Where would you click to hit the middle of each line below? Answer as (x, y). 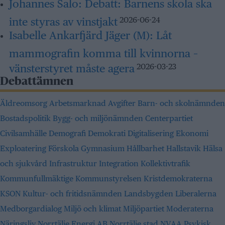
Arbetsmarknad (79, 103)
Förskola (65, 148)
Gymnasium (104, 148)
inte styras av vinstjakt (63, 20)
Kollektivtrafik (165, 163)
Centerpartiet (169, 118)
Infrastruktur (74, 163)
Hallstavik (185, 148)
